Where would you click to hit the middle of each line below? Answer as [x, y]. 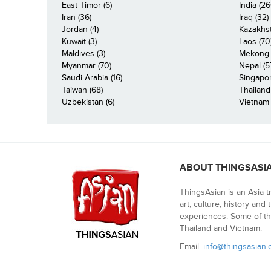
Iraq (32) [253, 17]
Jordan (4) [80, 29]
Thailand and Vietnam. [221, 228]
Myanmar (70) [87, 65]
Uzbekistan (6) [88, 102]
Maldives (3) [83, 53]
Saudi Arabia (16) [92, 77]
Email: [191, 246]
